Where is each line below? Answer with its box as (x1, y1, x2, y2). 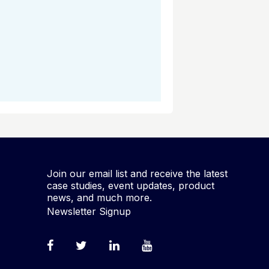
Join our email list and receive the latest (47, 168, 228, 180)
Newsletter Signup (47, 205, 131, 218)
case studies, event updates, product (47, 180, 215, 192)
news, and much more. (47, 192, 153, 204)
